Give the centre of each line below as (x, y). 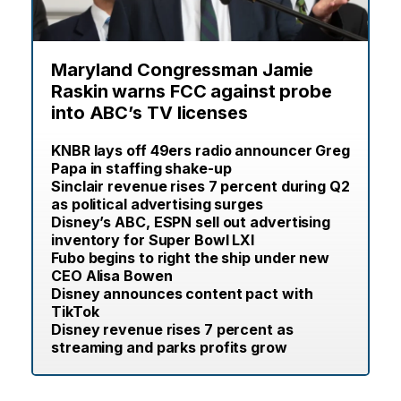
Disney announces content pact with (182, 294)
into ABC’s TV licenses (149, 113)
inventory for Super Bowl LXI (153, 240)
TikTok (75, 312)
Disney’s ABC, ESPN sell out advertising (191, 222)
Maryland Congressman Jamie (183, 70)
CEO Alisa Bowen (112, 276)
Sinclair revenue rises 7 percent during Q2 (200, 187)
